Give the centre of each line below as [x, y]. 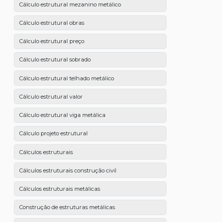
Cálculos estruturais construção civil [68, 170]
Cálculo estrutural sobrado [55, 60]
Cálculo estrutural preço [52, 41]
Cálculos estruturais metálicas [59, 189]
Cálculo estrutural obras [52, 23]
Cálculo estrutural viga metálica [62, 115]
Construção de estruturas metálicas [67, 207]
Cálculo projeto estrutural [53, 134]
